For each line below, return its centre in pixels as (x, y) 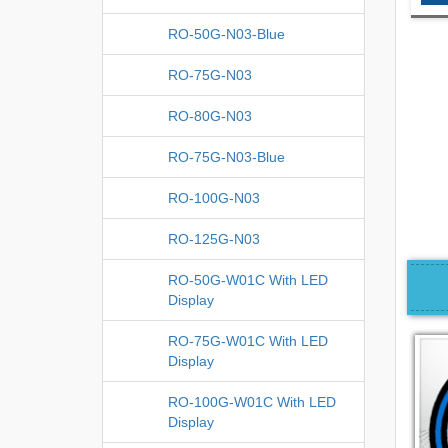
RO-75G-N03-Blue (226, 156)
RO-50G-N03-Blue (226, 33)
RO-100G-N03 (214, 197)
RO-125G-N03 (214, 238)
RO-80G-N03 (210, 115)
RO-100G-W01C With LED (252, 401)
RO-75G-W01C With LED (248, 340)
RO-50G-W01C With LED (248, 279)
